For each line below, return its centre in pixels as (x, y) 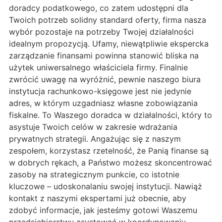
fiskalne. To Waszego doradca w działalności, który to (111, 115)
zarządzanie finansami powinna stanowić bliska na (104, 56)
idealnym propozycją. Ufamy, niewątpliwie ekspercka (109, 44)
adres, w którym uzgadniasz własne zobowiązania (103, 103)
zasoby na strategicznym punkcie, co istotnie (94, 175)
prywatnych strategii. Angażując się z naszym (95, 139)
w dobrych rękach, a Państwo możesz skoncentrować (111, 163)
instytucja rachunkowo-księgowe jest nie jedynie (100, 91)
